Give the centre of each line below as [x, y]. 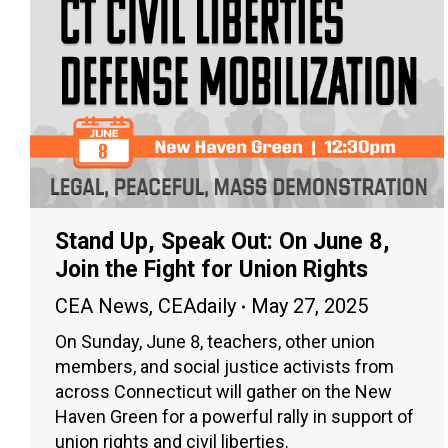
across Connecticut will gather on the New [223, 392]
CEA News [102, 306]
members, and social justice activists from [224, 367]
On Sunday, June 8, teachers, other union [215, 342]
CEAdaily [197, 306]
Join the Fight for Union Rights [211, 270]
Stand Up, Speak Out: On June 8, [222, 242]
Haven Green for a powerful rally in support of [234, 417]
